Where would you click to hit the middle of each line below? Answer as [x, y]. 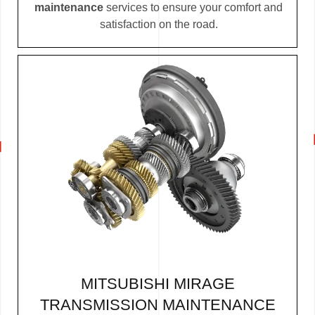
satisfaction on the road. [159, 25]
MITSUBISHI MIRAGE [157, 284]
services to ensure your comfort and [193, 8]
